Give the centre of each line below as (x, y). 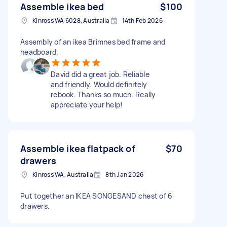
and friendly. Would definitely (99, 84)
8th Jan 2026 (125, 174)
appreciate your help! (87, 104)
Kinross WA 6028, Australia (71, 20)
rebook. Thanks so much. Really (103, 94)
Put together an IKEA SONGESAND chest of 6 (97, 196)
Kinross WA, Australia (63, 174)
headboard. (40, 52)
